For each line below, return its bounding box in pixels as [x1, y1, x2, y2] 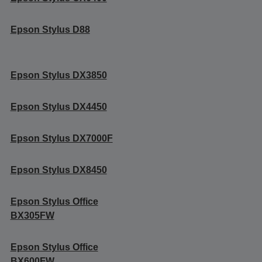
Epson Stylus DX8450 [10, 164, 107, 175]
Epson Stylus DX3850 [10, 70, 107, 80]
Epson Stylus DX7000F [10, 133, 113, 143]
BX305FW [10, 210, 54, 220]
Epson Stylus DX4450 [10, 101, 107, 112]
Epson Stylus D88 [10, 24, 90, 35]
